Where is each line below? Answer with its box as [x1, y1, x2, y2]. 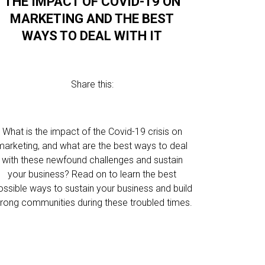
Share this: [70, 79, 114, 90]
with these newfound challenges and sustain [1, 154, 183, 166]
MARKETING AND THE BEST [10, 11, 174, 26]
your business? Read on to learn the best [8, 169, 177, 180]
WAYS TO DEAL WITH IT [22, 28, 163, 43]
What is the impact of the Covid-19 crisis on [2, 126, 182, 137]
